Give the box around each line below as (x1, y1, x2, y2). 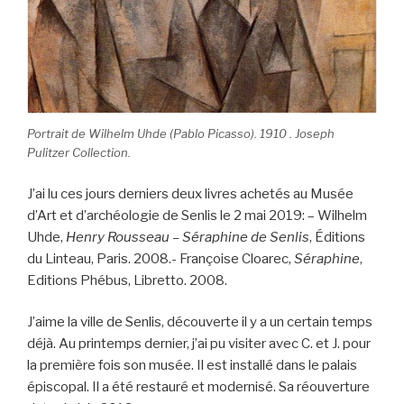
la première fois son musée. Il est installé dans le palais (27, 357, 357, 374)
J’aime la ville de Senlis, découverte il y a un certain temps (27, 314, 372, 331)
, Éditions (309, 228, 365, 245)
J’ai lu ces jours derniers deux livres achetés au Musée (27, 185, 353, 202)
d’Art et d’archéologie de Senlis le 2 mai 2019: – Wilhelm (27, 207, 367, 224)
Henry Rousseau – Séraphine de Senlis (66, 228, 309, 245)
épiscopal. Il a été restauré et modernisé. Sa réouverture (27, 379, 370, 396)
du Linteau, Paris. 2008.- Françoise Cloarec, (27, 250, 294, 267)
